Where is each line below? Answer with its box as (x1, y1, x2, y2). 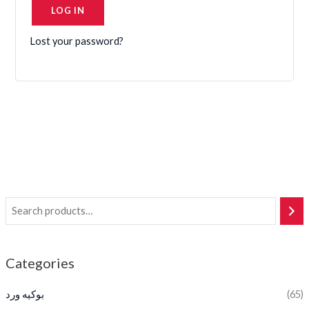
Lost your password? (30, 35, 124, 48)
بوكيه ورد (5, 288, 44, 301)
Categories (5, 255, 74, 272)
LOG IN (51, 5, 86, 17)
